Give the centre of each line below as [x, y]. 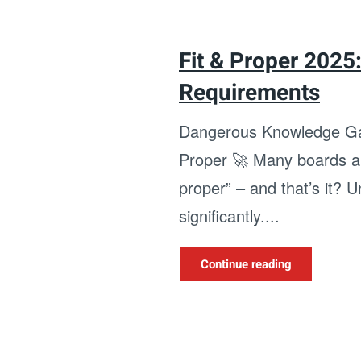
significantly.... [229, 216]
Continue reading [246, 264]
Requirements [249, 93]
